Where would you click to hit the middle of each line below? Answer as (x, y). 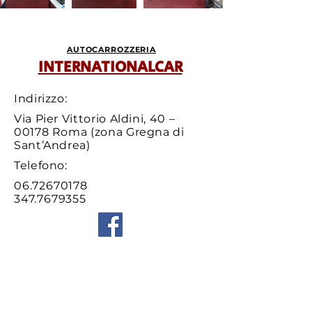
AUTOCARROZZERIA (111, 49)
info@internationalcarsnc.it (95, 273)
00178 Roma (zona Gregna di (99, 132)
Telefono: (41, 165)
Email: (32, 250)
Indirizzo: (41, 99)
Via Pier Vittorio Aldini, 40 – (95, 119)
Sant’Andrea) (52, 145)
